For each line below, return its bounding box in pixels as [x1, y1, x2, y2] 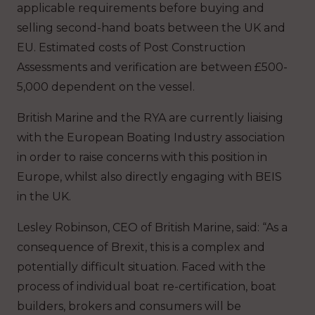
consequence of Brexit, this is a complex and [17, 240, 265, 254]
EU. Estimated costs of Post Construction [17, 40, 245, 54]
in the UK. [17, 189, 71, 203]
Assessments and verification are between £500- [17, 60, 288, 74]
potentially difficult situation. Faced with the [17, 259, 266, 274]
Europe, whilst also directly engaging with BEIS [17, 169, 282, 184]
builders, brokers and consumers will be [17, 299, 241, 313]
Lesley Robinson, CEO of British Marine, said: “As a [17, 220, 288, 234]
